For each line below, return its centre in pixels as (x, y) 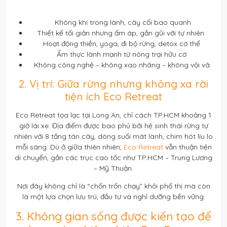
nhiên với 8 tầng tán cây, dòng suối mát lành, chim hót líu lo (113, 137)
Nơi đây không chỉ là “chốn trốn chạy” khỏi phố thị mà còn (113, 186)
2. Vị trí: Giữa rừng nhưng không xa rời (113, 84)
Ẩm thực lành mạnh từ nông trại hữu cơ (121, 54)
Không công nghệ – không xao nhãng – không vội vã (121, 65)
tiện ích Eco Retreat (113, 97)
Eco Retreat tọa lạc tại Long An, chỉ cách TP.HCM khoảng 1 (113, 115)
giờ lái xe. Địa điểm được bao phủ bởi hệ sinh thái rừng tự (113, 126)
